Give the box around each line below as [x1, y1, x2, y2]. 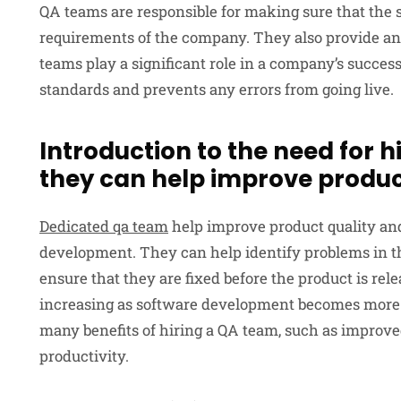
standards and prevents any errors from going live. [39, 78, 394, 99]
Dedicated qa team [39, 215, 168, 236]
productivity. [39, 345, 129, 366]
